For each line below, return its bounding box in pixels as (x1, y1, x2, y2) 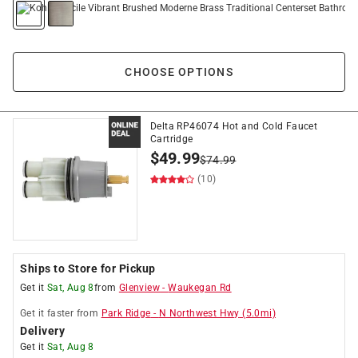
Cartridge (150, 133, 193, 145)
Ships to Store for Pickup (20, 262, 156, 275)
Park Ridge (101, 308, 151, 319)
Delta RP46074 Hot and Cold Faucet (150, 121, 318, 132)
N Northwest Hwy (158, 308, 240, 319)
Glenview (118, 282, 161, 293)
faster (46, 308, 74, 319)
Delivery (20, 324, 65, 337)
